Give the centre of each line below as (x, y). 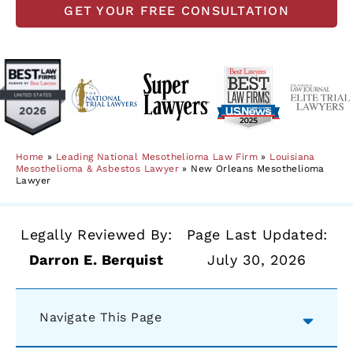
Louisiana (292, 157)
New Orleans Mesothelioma (258, 169)
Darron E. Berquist (96, 260)
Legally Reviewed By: (96, 235)
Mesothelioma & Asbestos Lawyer (97, 169)
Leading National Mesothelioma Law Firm (157, 157)
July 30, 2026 (257, 260)
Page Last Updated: (257, 235)
